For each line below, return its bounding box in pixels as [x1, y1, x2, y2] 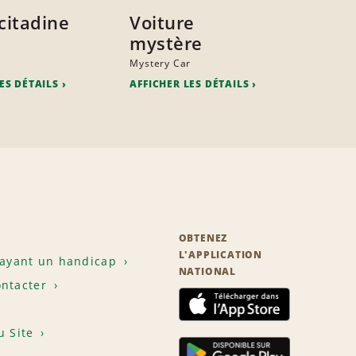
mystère [130, 31, 203, 56]
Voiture [130, 10, 195, 35]
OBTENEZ [178, 231, 228, 246]
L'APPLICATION [178, 248, 262, 262]
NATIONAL [178, 265, 236, 279]
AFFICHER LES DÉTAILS [130, 77, 250, 91]
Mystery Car [130, 56, 192, 71]
